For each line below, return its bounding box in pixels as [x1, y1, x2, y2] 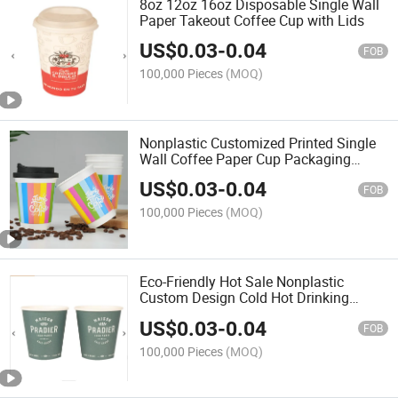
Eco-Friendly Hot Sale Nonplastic [139, 272, 345, 292]
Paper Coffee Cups [139, 304, 258, 324]
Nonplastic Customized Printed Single [139, 132, 377, 153]
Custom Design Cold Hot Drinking [139, 288, 350, 308]
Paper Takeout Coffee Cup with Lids [139, 10, 365, 30]
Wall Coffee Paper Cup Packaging [139, 148, 352, 169]
